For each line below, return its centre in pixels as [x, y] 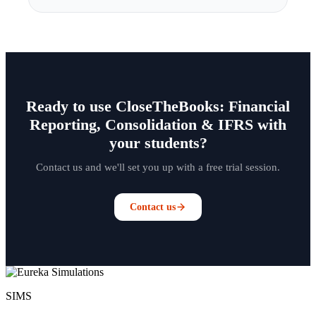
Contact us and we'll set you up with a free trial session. [158, 167]
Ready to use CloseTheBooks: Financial [158, 106]
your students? [158, 143]
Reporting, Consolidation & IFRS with [158, 124]
